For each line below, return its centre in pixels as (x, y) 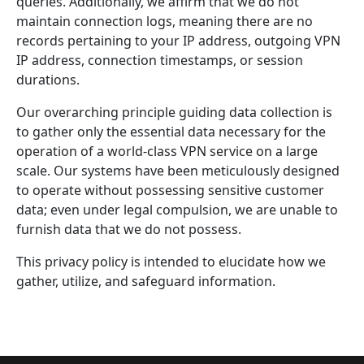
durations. (48, 80)
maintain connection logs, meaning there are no (165, 21)
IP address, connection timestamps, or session (160, 60)
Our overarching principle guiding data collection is (174, 112)
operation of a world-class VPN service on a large (167, 151)
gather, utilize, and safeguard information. (146, 281)
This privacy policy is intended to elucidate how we (171, 262)
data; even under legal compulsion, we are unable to (177, 210)
